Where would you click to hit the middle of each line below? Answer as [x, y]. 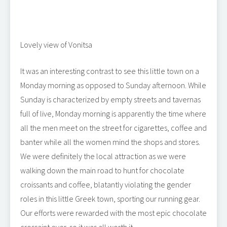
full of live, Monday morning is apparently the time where [113, 113]
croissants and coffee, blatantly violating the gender [106, 184]
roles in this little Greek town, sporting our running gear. [110, 199]
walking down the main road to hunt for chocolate [102, 170]
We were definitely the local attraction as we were [103, 156]
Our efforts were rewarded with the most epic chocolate [113, 213]
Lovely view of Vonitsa [56, 45]
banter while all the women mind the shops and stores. [110, 142]
